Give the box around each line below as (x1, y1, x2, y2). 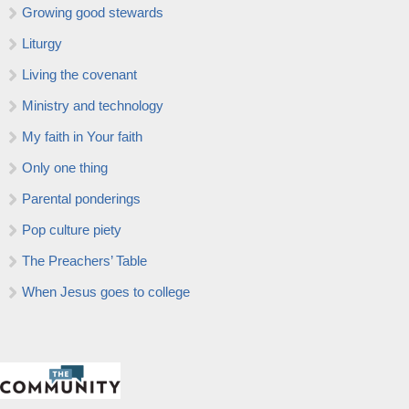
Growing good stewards (22, 5, 163, 20)
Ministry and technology (22, 98, 163, 113)
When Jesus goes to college (22, 284, 190, 299)
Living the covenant (22, 67, 137, 82)
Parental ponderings (22, 191, 141, 206)
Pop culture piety (22, 222, 121, 237)
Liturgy (22, 36, 62, 51)
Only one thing (22, 160, 108, 175)
